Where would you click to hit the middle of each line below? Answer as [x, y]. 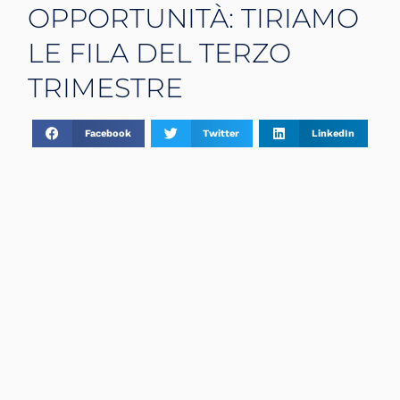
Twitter [221, 133]
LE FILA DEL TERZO [160, 53]
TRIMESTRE [106, 87]
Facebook [108, 133]
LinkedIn [333, 133]
